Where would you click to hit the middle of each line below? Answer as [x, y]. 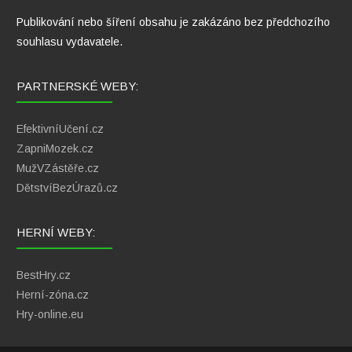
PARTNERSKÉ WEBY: [77, 86]
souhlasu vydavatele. [70, 41]
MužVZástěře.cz [58, 168]
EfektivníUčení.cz [60, 128]
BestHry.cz [44, 275]
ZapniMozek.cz [55, 148]
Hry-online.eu [50, 314]
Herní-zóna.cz [53, 294]
